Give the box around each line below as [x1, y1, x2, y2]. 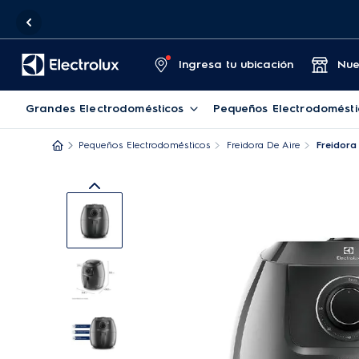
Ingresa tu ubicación [178, 58, 293, 71]
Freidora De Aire [227, 139, 301, 151]
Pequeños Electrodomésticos [79, 139, 211, 151]
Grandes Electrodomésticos [26, 102, 184, 115]
